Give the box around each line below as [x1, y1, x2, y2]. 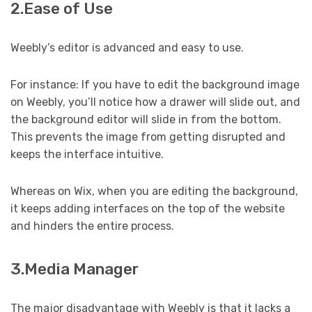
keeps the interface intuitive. [10, 147, 164, 161]
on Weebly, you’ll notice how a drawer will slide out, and [10, 95, 300, 109]
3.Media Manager [10, 259, 139, 279]
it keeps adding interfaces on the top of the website [10, 201, 285, 215]
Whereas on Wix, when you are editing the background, [10, 184, 298, 198]
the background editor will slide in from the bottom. [10, 112, 281, 126]
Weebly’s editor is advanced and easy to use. [10, 40, 244, 54]
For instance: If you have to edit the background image [10, 77, 299, 91]
